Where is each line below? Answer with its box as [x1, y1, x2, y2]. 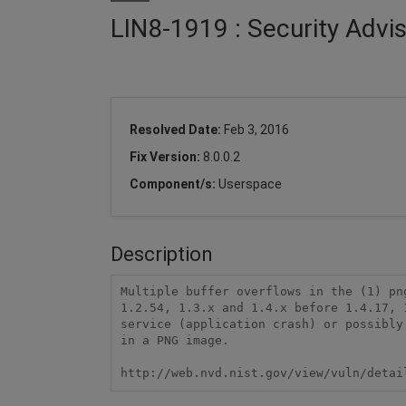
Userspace [218, 176, 282, 191]
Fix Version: [130, 149, 203, 164]
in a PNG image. [120, 333, 229, 348]
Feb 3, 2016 [224, 121, 289, 137]
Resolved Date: [130, 121, 224, 137]
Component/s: [130, 176, 218, 191]
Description [111, 242, 213, 266]
